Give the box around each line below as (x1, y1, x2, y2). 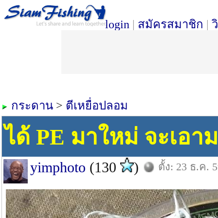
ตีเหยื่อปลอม (66, 99, 128, 112)
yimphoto (30, 159, 86, 175)
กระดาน (11, 99, 53, 112)
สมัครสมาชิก (138, 18, 203, 31)
